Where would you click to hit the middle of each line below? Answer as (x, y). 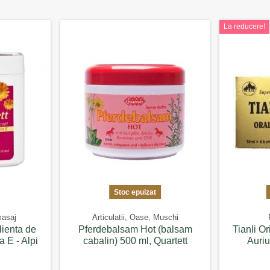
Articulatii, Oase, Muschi (135, 217)
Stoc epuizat (135, 192)
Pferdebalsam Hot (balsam (135, 229)
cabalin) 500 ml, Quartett (135, 240)
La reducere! (244, 26)
